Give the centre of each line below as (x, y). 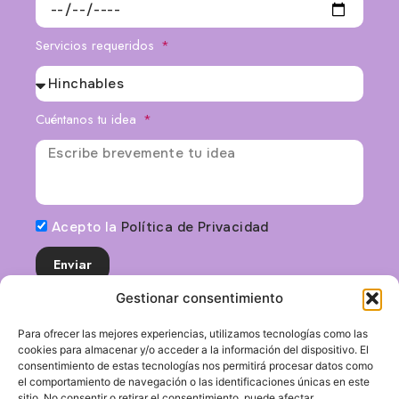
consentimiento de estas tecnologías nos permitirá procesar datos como (195, 366)
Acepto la (87, 189)
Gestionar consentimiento (199, 298)
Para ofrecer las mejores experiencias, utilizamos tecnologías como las (193, 334)
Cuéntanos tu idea (88, 81)
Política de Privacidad (195, 189)
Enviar (73, 226)
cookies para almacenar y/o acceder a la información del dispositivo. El (193, 350)
